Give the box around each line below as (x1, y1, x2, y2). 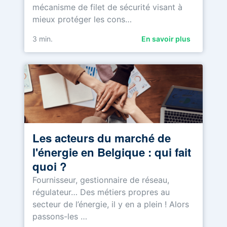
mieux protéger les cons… (32, 14, 132, 25)
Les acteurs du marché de (32, 129, 171, 146)
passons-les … (32, 211, 87, 221)
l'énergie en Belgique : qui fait (32, 143, 191, 160)
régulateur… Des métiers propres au (32, 186, 170, 197)
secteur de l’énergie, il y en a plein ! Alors (32, 199, 189, 209)
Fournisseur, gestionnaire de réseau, (32, 174, 169, 185)
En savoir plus (141, 34, 191, 44)
